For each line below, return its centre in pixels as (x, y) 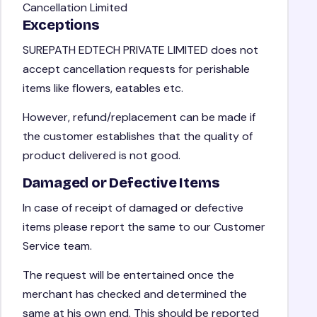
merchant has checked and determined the (134, 294)
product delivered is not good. (101, 155)
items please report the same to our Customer (144, 226)
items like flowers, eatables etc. (103, 88)
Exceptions (61, 24)
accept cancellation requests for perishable (136, 69)
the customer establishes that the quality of (137, 136)
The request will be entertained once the (128, 275)
